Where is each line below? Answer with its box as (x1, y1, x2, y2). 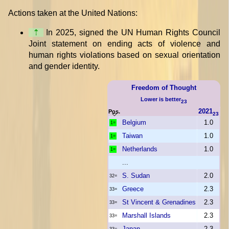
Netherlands (122, 145, 157, 153)
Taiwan (122, 131, 143, 140)
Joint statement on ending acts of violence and (29, 39, 220, 48)
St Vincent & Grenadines (122, 198, 196, 206)
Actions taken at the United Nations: (8, 8, 138, 17)
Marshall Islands (122, 211, 171, 219)
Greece (122, 185, 144, 193)
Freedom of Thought (131, 83, 196, 91)
